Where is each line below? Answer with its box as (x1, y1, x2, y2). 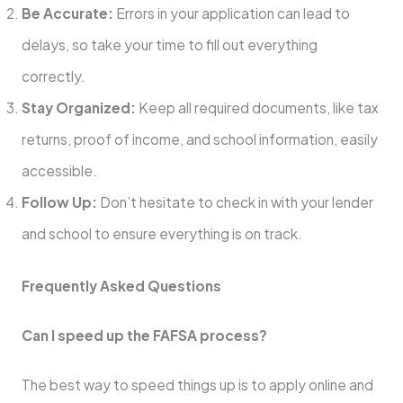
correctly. (21, 67, 85, 85)
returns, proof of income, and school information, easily (21, 130, 378, 148)
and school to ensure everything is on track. (21, 224, 302, 242)
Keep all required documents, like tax (135, 98, 379, 116)
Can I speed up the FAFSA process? (21, 326, 267, 344)
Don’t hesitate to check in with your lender (96, 193, 373, 210)
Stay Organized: (21, 98, 136, 116)
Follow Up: (21, 193, 97, 210)
